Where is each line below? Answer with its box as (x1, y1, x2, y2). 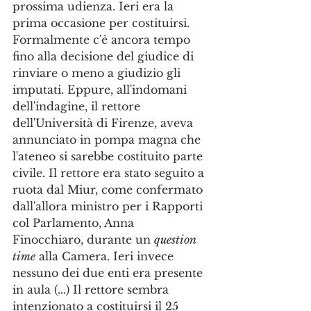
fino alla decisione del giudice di (12, 49, 197, 63)
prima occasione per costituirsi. (12, 16, 193, 30)
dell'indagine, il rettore (12, 99, 144, 113)
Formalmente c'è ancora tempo (12, 33, 194, 47)
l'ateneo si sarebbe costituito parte (12, 149, 206, 163)
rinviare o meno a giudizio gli (12, 66, 184, 80)
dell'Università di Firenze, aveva (12, 116, 196, 130)
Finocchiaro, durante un (12, 233, 154, 246)
